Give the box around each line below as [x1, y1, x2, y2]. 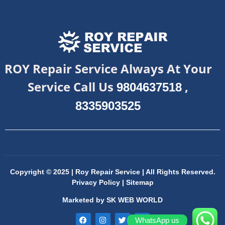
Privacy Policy [71, 178, 122, 186]
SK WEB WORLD [106, 196, 163, 204]
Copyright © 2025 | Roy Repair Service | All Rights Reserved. [10, 167, 215, 176]
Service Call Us [28, 78, 117, 95]
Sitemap [126, 178, 154, 186]
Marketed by [62, 196, 104, 204]
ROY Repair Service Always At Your [4, 60, 212, 77]
